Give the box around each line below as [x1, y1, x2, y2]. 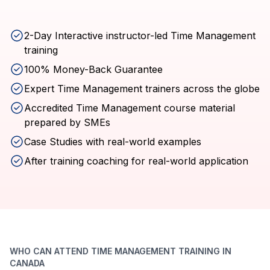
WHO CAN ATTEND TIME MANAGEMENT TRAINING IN [10, 246, 231, 256]
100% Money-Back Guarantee [24, 63, 163, 75]
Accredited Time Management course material [24, 102, 235, 114]
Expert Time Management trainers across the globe [24, 83, 260, 95]
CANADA [10, 258, 45, 268]
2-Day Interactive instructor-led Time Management [24, 30, 256, 42]
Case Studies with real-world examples [24, 136, 201, 148]
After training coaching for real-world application [24, 155, 248, 167]
